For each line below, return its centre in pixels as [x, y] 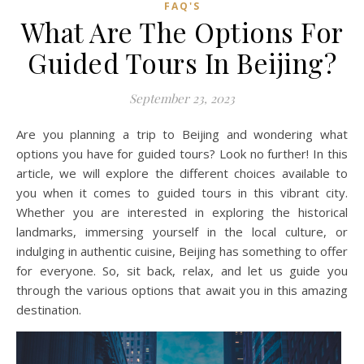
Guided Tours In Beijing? [182, 63]
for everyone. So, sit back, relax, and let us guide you [182, 271]
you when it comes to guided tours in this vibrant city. [182, 193]
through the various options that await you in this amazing [182, 290]
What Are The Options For [182, 32]
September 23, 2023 [182, 98]
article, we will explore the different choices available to [182, 173]
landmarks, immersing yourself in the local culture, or [182, 232]
